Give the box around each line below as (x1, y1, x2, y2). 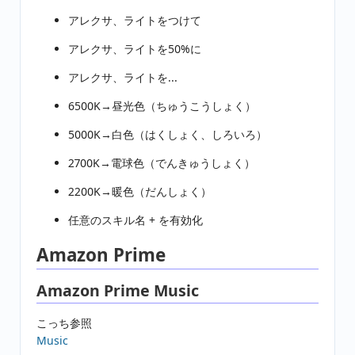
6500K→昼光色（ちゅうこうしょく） (68, 97, 256, 113)
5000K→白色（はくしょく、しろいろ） (68, 126, 267, 142)
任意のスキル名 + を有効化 (68, 212, 203, 227)
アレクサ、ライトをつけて (68, 12, 201, 28)
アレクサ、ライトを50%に (68, 40, 201, 56)
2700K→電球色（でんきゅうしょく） (68, 155, 255, 170)
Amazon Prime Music (36, 279, 199, 301)
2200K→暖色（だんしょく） (68, 183, 212, 199)
